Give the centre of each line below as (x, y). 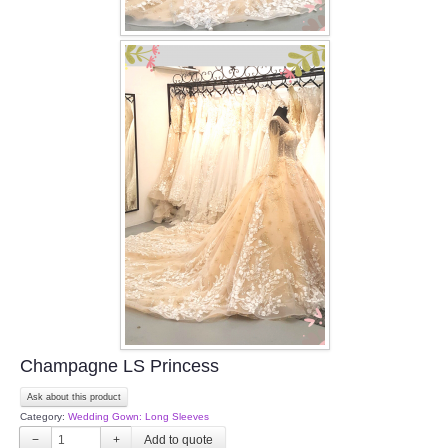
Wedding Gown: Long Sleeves (138, 416)
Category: (44, 416)
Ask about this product (74, 396)
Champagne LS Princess (119, 365)
